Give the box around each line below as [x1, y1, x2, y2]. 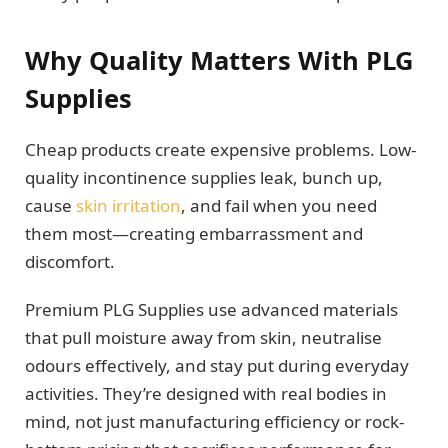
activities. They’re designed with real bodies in [25, 382, 387, 406]
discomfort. [25, 250, 115, 274]
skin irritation [76, 194, 181, 218]
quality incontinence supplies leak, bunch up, [25, 166, 383, 190]
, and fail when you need [181, 194, 377, 218]
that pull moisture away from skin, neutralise [25, 326, 382, 350]
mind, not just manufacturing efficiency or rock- [25, 410, 404, 434]
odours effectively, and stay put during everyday [25, 354, 409, 378]
